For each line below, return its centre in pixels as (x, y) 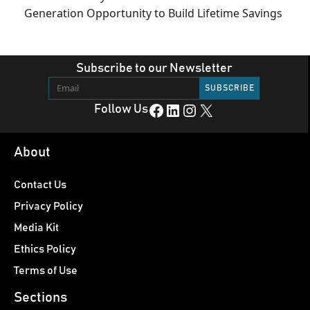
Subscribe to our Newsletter (154, 69)
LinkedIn (168, 110)
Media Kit (36, 228)
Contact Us (40, 185)
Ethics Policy (45, 249)
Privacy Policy (48, 207)
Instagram (188, 110)
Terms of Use (46, 271)
